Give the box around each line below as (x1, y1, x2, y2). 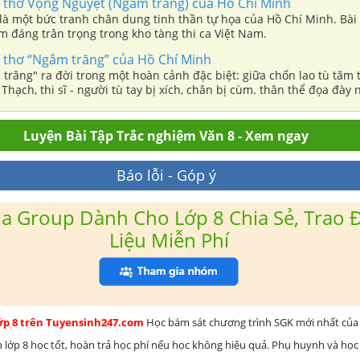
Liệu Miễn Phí (108, 226, 229, 253)
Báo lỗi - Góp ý (116, 165, 216, 185)
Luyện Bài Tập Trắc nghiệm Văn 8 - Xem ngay (23, 126, 309, 145)
